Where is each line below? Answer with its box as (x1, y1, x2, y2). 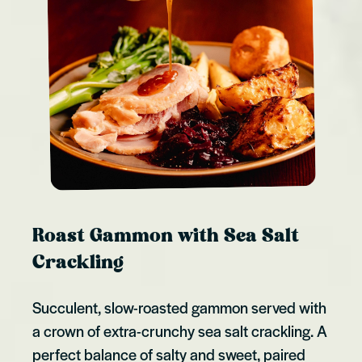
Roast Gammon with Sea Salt (32, 227, 299, 246)
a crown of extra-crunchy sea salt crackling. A (32, 319, 327, 342)
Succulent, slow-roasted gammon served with (32, 296, 326, 318)
